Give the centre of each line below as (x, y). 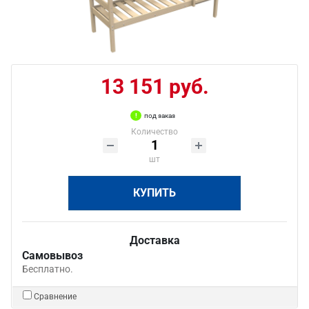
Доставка (154, 240)
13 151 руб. (154, 87)
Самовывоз (52, 256)
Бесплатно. (48, 269)
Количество (154, 132)
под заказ (160, 116)
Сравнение (55, 297)
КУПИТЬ (154, 193)
